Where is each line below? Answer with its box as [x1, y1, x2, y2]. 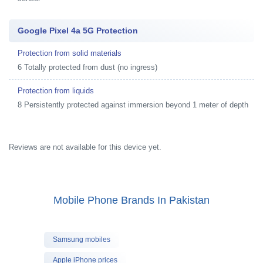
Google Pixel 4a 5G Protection [18, 26, 138, 35]
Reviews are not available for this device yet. [9, 142, 161, 151]
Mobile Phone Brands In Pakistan [53, 194, 210, 206]
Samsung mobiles [52, 235, 110, 244]
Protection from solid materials [18, 49, 122, 58]
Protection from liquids [18, 86, 94, 95]
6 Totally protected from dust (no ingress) [18, 63, 157, 72]
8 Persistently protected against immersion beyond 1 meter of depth [18, 100, 248, 109]
